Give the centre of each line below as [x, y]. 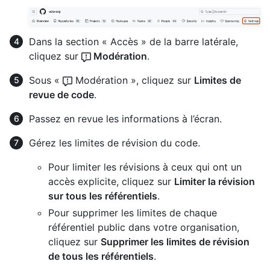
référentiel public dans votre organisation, [144, 227]
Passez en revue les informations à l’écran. [125, 118]
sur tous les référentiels [103, 196]
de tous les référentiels [101, 256]
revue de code [61, 94]
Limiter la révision [215, 181]
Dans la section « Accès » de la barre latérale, [133, 41]
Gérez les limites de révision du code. [115, 143]
